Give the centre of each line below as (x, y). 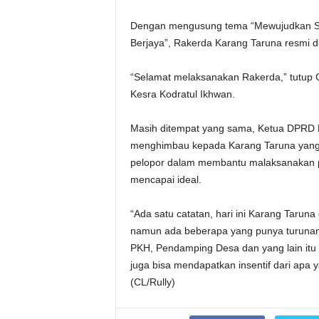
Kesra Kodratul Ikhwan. (182, 94)
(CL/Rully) (152, 282)
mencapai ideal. (166, 179)
